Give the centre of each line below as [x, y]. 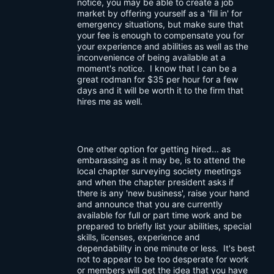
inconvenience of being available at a [151, 57]
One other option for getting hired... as [154, 149]
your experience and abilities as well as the [163, 46]
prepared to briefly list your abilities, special [164, 226]
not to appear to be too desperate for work [163, 259]
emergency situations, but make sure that [160, 24]
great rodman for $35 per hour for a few [157, 79]
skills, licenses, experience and [139, 237]
